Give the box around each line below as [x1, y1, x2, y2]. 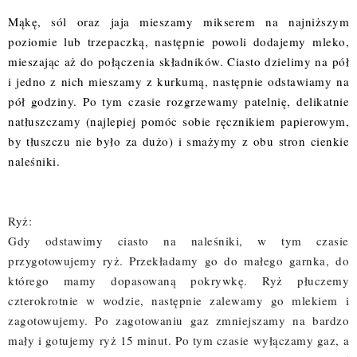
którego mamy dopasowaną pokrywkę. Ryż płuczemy [8, 272, 349, 288]
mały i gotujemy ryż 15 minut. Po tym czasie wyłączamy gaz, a [8, 331, 349, 348]
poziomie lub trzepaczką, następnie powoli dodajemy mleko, [8, 33, 349, 49]
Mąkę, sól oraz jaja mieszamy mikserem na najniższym [8, 13, 349, 29]
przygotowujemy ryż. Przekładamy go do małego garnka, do [8, 252, 349, 269]
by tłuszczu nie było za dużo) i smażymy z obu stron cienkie [8, 132, 349, 149]
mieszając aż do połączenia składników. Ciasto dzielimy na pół [8, 53, 349, 69]
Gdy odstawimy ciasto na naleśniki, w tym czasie [8, 232, 349, 249]
